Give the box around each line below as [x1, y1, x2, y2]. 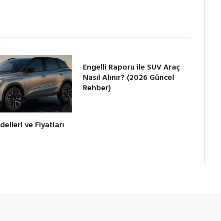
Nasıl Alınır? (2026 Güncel [83, 72, 175, 85]
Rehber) [83, 82, 111, 95]
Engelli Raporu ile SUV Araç [83, 61, 181, 74]
